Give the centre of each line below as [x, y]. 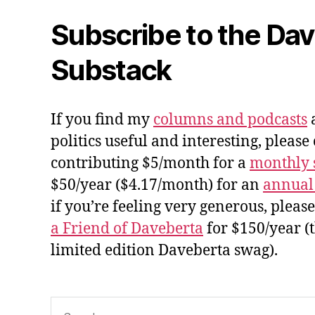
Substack [111, 70]
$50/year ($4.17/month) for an [157, 185]
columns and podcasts [230, 120]
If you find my [102, 120]
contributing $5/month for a [150, 163]
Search [69, 304]
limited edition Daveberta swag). [164, 250]
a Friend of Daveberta [127, 229]
